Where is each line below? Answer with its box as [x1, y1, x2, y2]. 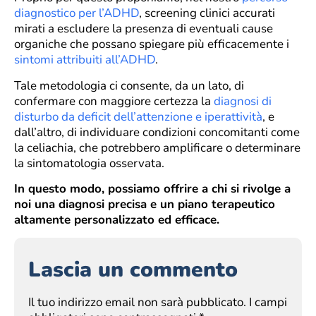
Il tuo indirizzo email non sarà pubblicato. [28, 294, 246, 311]
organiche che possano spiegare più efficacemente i [14, 36, 289, 53]
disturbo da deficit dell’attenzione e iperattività [14, 108, 262, 125]
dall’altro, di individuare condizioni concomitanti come [14, 123, 300, 140]
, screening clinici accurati [139, 5, 275, 22]
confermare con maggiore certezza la [14, 92, 214, 109]
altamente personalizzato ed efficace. [14, 212, 219, 229]
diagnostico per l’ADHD [14, 5, 139, 22]
